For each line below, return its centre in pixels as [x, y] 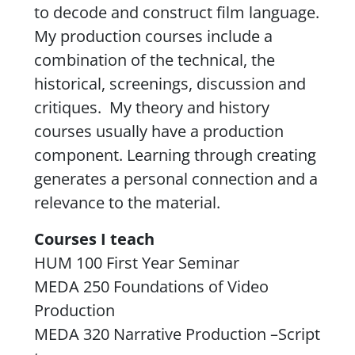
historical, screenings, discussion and [170, 83]
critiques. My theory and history [151, 107]
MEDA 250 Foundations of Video [151, 286]
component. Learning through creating [175, 155]
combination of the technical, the [154, 59]
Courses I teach [94, 239]
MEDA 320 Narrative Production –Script [177, 334]
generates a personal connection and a [176, 178]
